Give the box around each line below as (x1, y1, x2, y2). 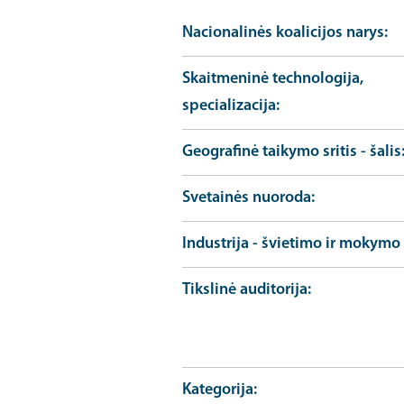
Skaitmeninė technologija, (181, 70, 363, 87)
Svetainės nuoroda (181, 189, 311, 207)
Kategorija (181, 381, 253, 399)
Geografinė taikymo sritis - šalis (181, 143, 401, 161)
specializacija (181, 97, 276, 115)
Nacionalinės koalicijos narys (181, 24, 384, 41)
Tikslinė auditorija (181, 281, 308, 298)
